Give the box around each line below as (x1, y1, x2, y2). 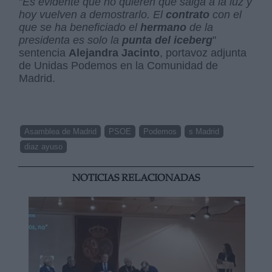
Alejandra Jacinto (69, 46, 160, 59)
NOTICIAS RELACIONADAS (72, 173, 200, 184)
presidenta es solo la (19, 33, 123, 46)
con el (209, 8, 242, 21)
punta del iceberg (122, 33, 213, 46)
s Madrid (189, 126, 220, 136)
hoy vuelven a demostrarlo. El (19, 8, 166, 21)
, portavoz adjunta (160, 46, 247, 59)
